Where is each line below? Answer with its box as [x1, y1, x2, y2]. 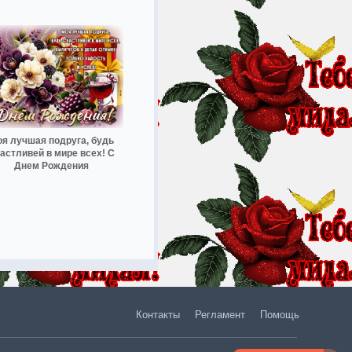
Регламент [194, 309, 245, 321]
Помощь [259, 309, 299, 321]
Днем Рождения [14, 159, 89, 171]
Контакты [135, 309, 180, 321]
